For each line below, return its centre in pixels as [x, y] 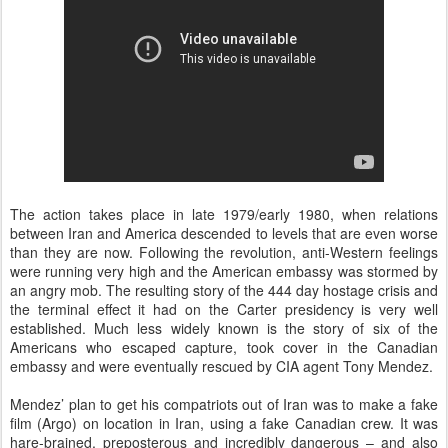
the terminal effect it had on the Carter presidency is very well [224, 309]
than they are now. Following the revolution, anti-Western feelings [224, 252]
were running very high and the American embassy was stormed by [224, 271]
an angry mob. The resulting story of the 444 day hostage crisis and [224, 290]
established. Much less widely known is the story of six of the [224, 328]
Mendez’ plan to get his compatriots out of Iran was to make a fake [224, 404]
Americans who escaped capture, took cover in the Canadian [224, 347]
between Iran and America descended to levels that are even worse [224, 233]
